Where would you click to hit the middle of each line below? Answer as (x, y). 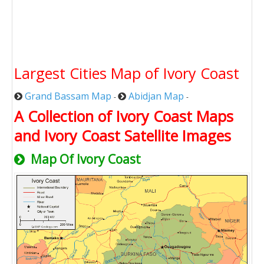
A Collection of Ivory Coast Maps (124, 116)
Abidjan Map (156, 96)
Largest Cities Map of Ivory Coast (127, 73)
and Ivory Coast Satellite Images (123, 135)
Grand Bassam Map (68, 96)
